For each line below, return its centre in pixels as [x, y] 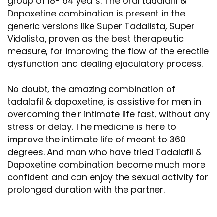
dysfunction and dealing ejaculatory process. [106, 64]
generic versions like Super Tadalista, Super [101, 26]
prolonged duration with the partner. [86, 190]
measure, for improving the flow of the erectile [108, 51]
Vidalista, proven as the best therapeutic [95, 39]
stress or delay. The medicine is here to [92, 127]
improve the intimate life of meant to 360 [96, 139]
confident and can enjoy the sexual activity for [108, 177]
